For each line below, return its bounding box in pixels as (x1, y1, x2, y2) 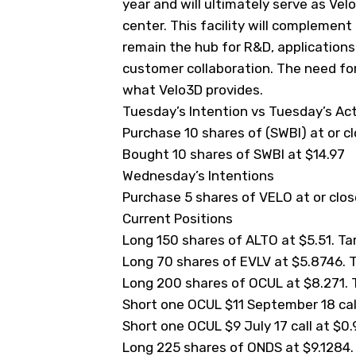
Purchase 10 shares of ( (122, 125, 270, 141)
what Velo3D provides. (122, 82, 263, 98)
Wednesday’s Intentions (122, 168, 274, 184)
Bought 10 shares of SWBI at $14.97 (122, 146, 345, 162)
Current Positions (122, 211, 233, 226)
